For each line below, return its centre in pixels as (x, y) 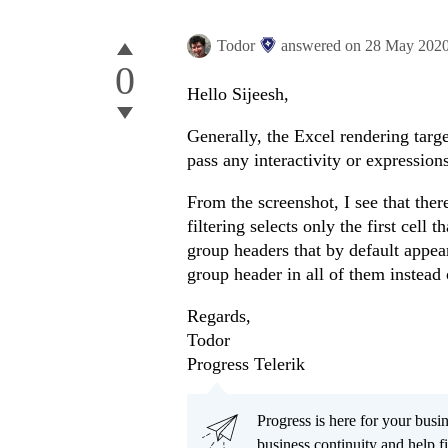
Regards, (219, 316)
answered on (323, 46)
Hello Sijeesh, (238, 94)
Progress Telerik (246, 364)
